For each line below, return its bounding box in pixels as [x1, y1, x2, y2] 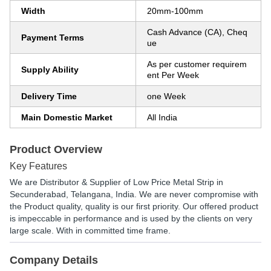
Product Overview [10, 143, 102, 155]
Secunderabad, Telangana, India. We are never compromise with [10, 189, 258, 199]
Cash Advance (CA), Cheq [147, 27, 247, 37]
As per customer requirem [147, 59, 247, 69]
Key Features [10, 161, 67, 171]
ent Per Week [147, 70, 199, 80]
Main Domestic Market [21, 113, 113, 122]
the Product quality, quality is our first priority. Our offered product [10, 201, 258, 211]
